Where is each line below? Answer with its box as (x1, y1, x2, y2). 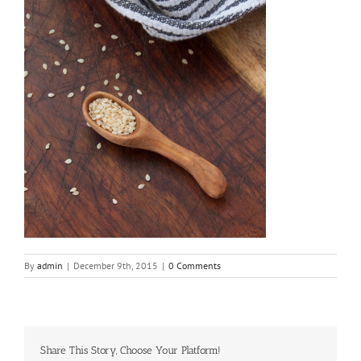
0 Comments (168, 259, 221, 272)
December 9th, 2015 (73, 259, 158, 272)
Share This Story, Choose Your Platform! (40, 344, 221, 357)
